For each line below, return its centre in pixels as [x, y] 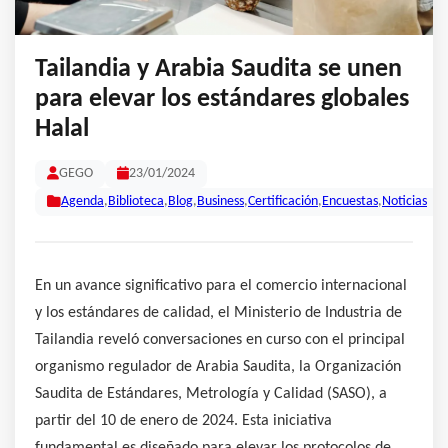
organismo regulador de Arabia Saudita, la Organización [218, 366]
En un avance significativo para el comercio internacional [221, 285]
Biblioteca [136, 201]
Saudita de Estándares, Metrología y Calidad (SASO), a [211, 393]
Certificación [283, 201]
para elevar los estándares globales [222, 99]
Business [220, 201]
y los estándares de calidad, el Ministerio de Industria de [218, 312]
